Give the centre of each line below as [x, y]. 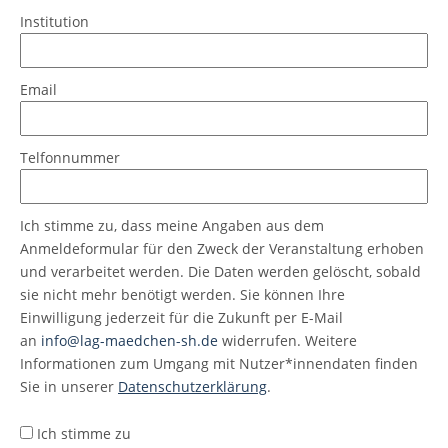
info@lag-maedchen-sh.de [129, 340]
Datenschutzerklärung [192, 386]
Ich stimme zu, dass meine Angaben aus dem [172, 225]
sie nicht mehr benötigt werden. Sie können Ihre [182, 294]
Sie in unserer [69, 386]
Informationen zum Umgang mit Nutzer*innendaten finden [219, 363]
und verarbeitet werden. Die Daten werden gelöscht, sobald [220, 271]
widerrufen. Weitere [287, 340]
